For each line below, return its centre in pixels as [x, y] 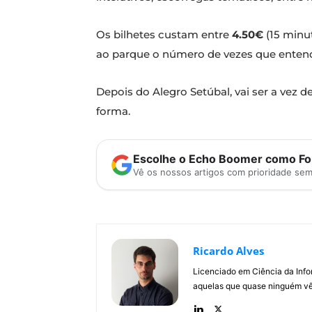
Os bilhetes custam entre [164, 35]
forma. [113, 111]
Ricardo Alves [228, 251]
